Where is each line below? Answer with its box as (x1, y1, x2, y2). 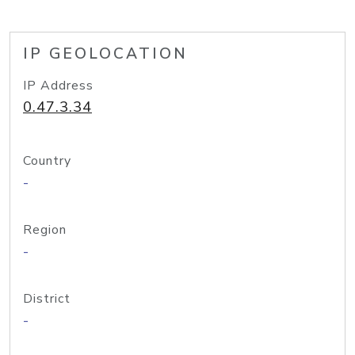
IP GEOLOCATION (23, 44, 188, 64)
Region (23, 221, 67, 239)
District (23, 290, 71, 307)
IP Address (23, 77, 94, 94)
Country (23, 152, 71, 170)
